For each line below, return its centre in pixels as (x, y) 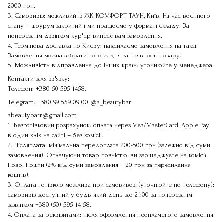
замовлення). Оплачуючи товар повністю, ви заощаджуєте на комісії (107, 155)
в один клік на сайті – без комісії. (55, 135)
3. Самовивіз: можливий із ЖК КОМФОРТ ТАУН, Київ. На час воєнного (109, 16)
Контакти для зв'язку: (39, 79)
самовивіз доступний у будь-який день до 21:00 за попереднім (100, 194)
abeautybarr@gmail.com (42, 115)
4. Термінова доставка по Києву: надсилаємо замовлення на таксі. (103, 45)
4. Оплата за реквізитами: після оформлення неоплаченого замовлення (111, 214)
